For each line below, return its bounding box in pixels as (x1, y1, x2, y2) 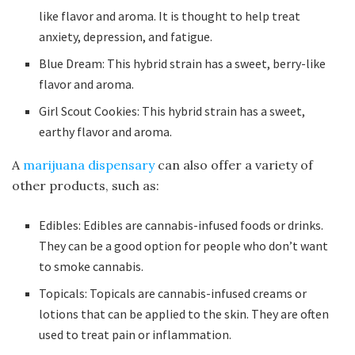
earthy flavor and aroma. (39, 124, 173, 140)
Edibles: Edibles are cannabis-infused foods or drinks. (39, 217, 324, 234)
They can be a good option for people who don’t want (39, 238, 329, 254)
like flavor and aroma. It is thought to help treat (39, 8, 301, 25)
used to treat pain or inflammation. (39, 326, 232, 343)
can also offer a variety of (155, 157, 313, 174)
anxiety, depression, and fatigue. (39, 29, 213, 45)
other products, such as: (12, 177, 159, 194)
